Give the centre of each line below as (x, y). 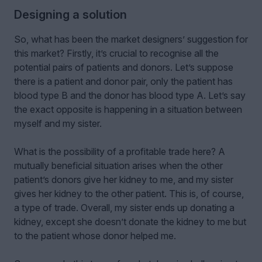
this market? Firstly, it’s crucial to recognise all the (116, 54)
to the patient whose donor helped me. (95, 236)
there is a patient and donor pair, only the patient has (123, 82)
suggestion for (216, 39)
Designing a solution (70, 15)
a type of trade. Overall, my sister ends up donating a (124, 208)
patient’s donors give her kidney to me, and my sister (124, 180)
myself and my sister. (58, 124)
